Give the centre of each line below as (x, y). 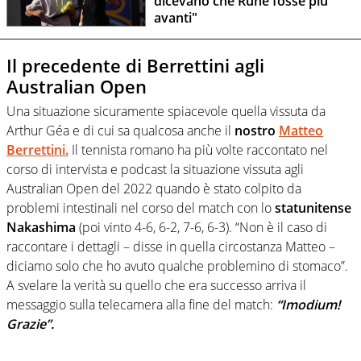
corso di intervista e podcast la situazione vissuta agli (155, 169)
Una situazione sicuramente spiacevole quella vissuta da (166, 111)
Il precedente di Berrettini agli (135, 66)
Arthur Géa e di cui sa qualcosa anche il (120, 130)
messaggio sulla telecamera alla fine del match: (141, 304)
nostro (257, 130)
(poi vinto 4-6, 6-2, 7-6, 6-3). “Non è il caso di (201, 227)
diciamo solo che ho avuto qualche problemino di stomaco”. (177, 266)
